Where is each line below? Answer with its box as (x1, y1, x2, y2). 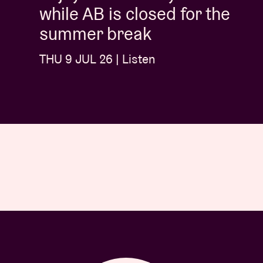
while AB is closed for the (39, 2, 230, 26)
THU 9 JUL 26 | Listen (39, 51, 156, 68)
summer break (39, 22, 151, 46)
